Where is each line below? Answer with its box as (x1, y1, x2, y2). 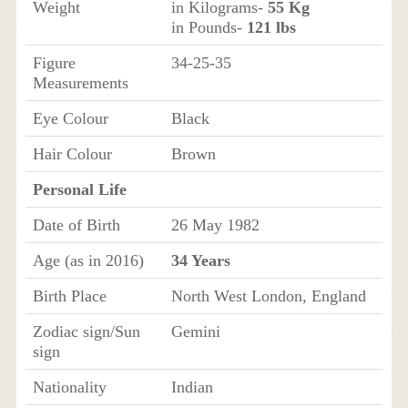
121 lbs (246, 18, 296, 36)
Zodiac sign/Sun (32, 322, 140, 341)
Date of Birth (32, 216, 120, 234)
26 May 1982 (170, 216, 260, 234)
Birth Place (32, 287, 107, 305)
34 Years (170, 251, 230, 270)
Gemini (170, 322, 220, 341)
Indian (170, 378, 213, 396)
